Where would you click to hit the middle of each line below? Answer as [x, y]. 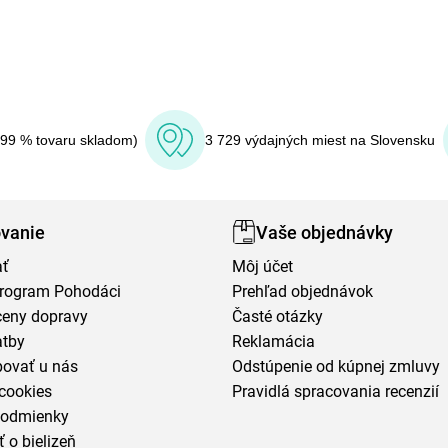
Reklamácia [274, 341]
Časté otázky [278, 316]
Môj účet [263, 266]
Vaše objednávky [325, 232]
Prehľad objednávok [303, 291]
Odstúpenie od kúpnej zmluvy [336, 366]
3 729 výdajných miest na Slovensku [320, 140]
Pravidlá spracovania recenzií [336, 391]
